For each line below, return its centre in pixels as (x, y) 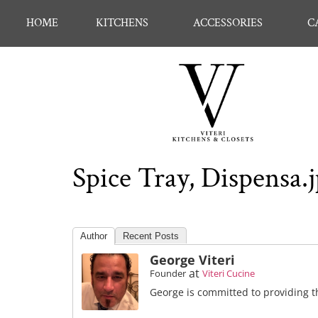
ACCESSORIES (227, 23)
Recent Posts (151, 236)
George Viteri (192, 260)
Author (94, 236)
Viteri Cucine (229, 274)
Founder (168, 274)
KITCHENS (122, 23)
